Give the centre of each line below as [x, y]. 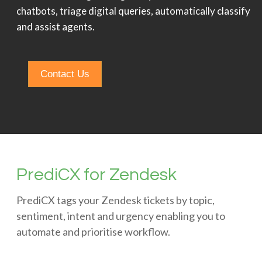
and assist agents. [55, 26]
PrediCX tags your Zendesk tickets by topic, [115, 200]
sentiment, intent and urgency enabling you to [120, 216]
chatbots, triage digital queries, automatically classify [133, 11]
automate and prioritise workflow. [93, 231]
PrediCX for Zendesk [96, 174]
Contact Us [65, 74]
